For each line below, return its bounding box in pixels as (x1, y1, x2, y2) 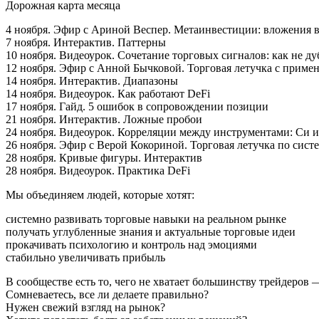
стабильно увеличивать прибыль (6, 251, 165, 264)
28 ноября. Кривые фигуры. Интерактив (6, 152, 202, 164)
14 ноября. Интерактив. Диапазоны (6, 75, 178, 88)
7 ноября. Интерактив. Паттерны (6, 36, 166, 49)
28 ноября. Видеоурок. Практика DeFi (6, 164, 190, 177)
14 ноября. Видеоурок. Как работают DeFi (6, 88, 210, 100)
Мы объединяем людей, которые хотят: (6, 189, 194, 202)
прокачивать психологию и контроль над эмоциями (6, 239, 257, 251)
